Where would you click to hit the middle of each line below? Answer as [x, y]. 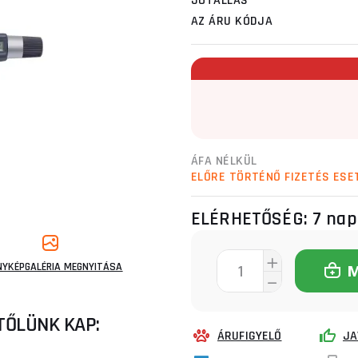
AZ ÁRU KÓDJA [232, 21]
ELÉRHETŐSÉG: [252, 219]
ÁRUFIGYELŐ [250, 336]
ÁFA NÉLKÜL [224, 161]
